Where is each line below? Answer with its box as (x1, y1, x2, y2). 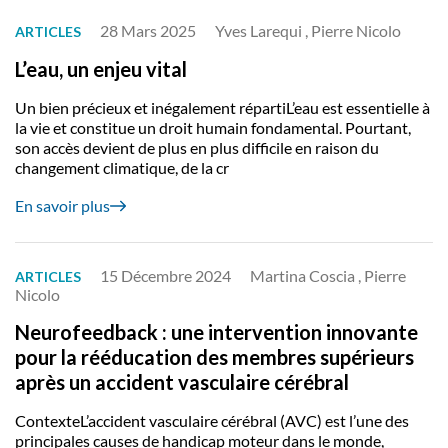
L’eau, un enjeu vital (15, 57, 187, 81)
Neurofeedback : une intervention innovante (15, 320, 418, 344)
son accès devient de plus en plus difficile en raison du (15, 138, 379, 157)
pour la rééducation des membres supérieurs (15, 345, 414, 369)
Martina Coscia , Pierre (250, 266, 406, 285)
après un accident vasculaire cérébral (15, 370, 349, 394)
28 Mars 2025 (100, 21, 196, 40)
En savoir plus (15, 196, 110, 215)
